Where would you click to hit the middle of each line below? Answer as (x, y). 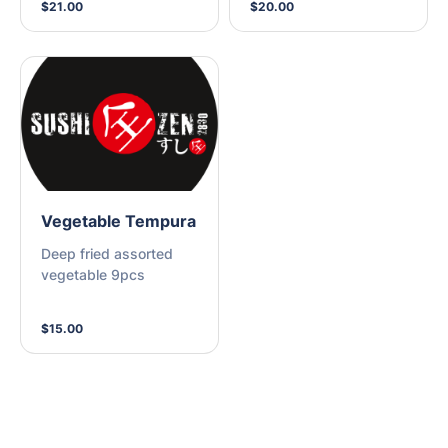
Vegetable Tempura (118, 220)
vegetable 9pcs (93, 274)
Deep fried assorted (107, 253)
